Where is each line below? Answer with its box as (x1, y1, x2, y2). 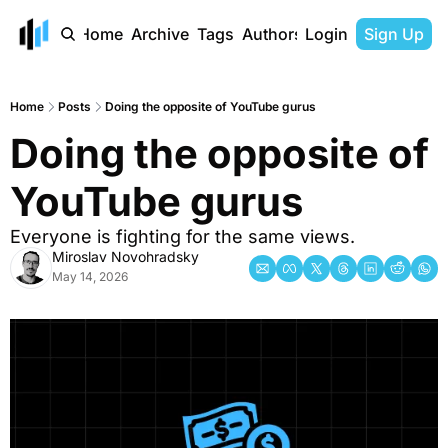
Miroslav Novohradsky (52, 248, 199, 265)
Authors (242, 24, 303, 44)
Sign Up (364, 24, 424, 44)
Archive (131, 24, 189, 44)
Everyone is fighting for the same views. (10, 226, 355, 247)
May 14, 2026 (52, 269, 128, 284)
